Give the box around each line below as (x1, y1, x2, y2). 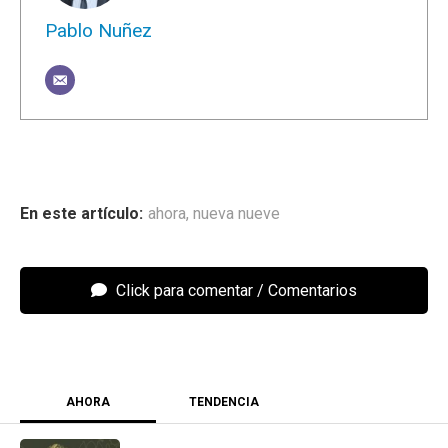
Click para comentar (112, 281, 253, 301)
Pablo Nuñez (45, 19, 152, 43)
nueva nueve (193, 204, 280, 224)
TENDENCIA (189, 395, 259, 410)
